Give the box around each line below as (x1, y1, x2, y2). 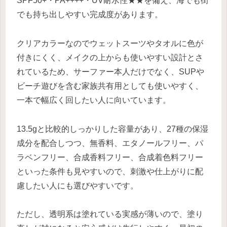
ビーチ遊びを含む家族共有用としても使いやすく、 (17, 81, 203, 90)
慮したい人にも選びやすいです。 (17, 181, 138, 190)
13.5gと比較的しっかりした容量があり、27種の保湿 (17, 124, 208, 133)
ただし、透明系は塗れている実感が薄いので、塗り (17, 210, 203, 219)
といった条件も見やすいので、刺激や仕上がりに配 (17, 167, 203, 176)
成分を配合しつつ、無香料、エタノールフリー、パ (17, 138, 203, 147)
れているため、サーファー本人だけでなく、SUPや (17, 67, 204, 76)
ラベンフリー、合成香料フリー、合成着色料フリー (17, 153, 203, 162)
